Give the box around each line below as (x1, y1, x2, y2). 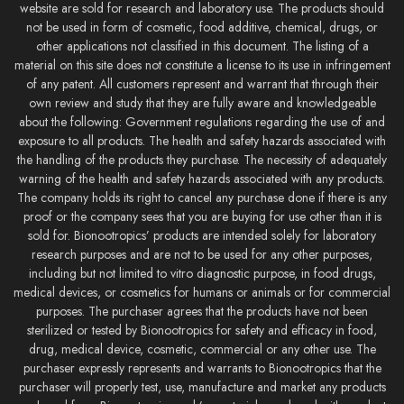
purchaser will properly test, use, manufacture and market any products (18, 378, 386, 396)
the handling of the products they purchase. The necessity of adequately (17, 151, 387, 169)
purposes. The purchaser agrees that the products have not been (36, 302, 368, 320)
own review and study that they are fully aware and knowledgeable (28, 94, 376, 112)
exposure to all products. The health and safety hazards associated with (18, 132, 386, 150)
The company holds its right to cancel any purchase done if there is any (17, 188, 387, 207)
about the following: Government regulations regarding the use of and (19, 113, 385, 131)
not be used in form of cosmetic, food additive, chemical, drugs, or (26, 18, 378, 36)
